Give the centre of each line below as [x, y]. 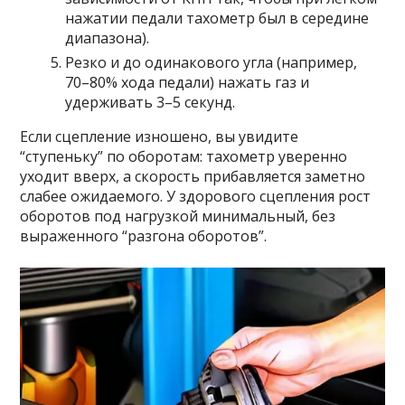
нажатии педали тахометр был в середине [217, 18]
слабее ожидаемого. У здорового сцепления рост [196, 196]
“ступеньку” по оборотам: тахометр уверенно [184, 156]
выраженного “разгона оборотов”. [144, 236]
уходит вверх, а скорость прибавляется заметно [193, 176]
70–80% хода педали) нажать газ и [188, 82]
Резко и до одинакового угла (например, [212, 62]
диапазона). [108, 38]
